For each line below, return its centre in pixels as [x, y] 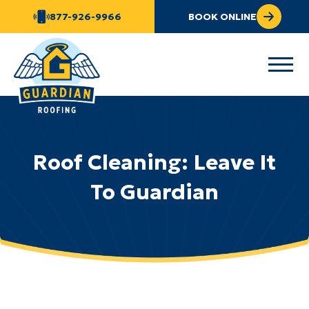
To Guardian [154, 192]
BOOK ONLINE [222, 17]
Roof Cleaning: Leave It [154, 162]
